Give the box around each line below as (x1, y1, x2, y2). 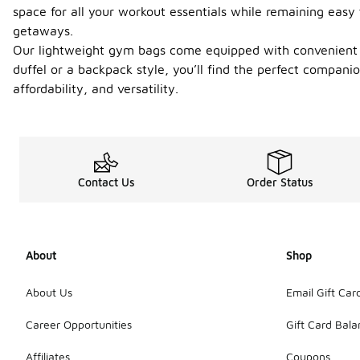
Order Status (246, 175, 313, 189)
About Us (26, 284, 72, 299)
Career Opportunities (26, 317, 132, 331)
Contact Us (77, 175, 135, 189)
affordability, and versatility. (13, 81, 178, 96)
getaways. (13, 23, 73, 38)
